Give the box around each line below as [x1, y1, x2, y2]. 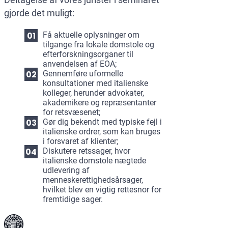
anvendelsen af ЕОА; [43, 59, 117, 69]
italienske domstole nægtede [43, 156, 146, 166]
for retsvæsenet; [43, 107, 100, 118]
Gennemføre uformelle [43, 69, 123, 79]
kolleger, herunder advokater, [43, 88, 144, 98]
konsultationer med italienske [43, 78, 148, 89]
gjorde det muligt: [4, 8, 74, 19]
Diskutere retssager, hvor [43, 146, 130, 156]
